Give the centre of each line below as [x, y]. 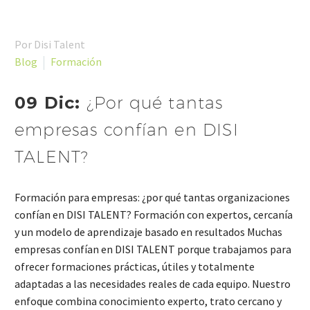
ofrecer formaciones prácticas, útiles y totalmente [135, 267]
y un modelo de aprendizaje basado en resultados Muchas [148, 232]
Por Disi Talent [50, 45]
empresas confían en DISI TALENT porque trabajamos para [153, 249]
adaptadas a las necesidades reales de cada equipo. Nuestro [153, 284]
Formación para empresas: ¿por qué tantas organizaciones [152, 198]
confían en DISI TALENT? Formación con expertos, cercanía [154, 215]
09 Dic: [51, 103]
